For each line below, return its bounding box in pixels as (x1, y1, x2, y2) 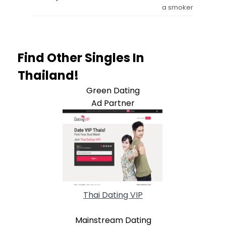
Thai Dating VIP (83, 189, 143, 201)
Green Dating (86, 84, 140, 96)
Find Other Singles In (18, 49, 144, 66)
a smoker (162, 2, 193, 12)
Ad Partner (91, 97, 135, 109)
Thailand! (18, 67, 79, 84)
